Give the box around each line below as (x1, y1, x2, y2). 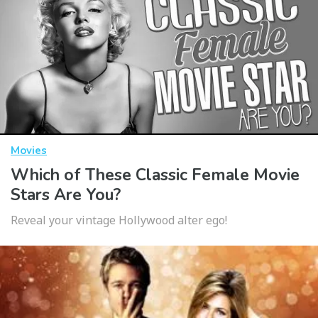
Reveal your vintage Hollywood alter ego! (11, 212, 227, 229)
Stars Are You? (11, 184, 121, 207)
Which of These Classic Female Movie (11, 164, 300, 187)
